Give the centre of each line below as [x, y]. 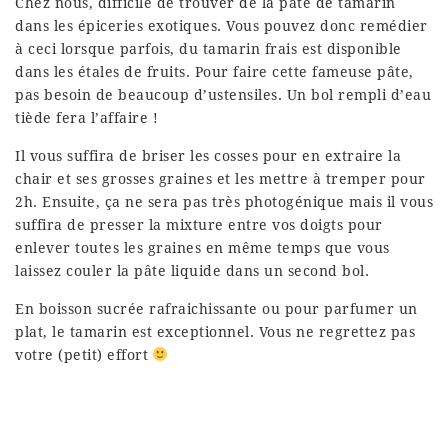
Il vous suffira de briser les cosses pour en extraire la [208, 156]
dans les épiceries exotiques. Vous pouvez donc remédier [221, 26]
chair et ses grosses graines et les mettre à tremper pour [220, 179]
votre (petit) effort [84, 355]
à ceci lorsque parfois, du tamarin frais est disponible [208, 49]
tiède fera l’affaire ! [86, 118]
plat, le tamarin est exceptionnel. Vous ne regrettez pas [215, 332]
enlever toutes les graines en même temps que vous [202, 248]
